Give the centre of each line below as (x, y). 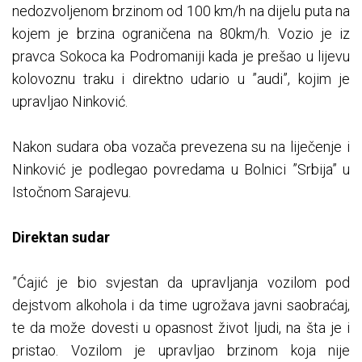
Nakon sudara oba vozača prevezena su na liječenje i (181, 147)
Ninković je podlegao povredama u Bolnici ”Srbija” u (181, 170)
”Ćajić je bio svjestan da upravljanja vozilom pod (181, 283)
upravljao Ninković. (70, 102)
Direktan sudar (61, 238)
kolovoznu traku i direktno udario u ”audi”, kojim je (181, 79)
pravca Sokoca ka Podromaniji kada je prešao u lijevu (181, 57)
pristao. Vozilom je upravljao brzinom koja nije (181, 351)
